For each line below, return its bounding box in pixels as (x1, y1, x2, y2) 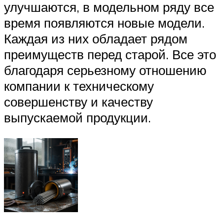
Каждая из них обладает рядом (4, 31, 187, 47)
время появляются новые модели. (4, 15, 205, 31)
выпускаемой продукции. (4, 110, 151, 126)
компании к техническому (4, 78, 154, 94)
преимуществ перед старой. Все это (4, 46, 216, 63)
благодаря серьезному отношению (4, 62, 207, 78)
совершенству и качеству (4, 94, 153, 110)
